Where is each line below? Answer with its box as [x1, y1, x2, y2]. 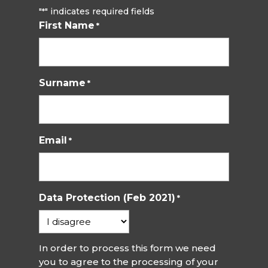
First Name [38, 19, 95, 31]
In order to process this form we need [38, 242, 216, 254]
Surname [38, 77, 86, 89]
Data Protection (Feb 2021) [38, 191, 175, 203]
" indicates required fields [44, 5, 154, 17]
